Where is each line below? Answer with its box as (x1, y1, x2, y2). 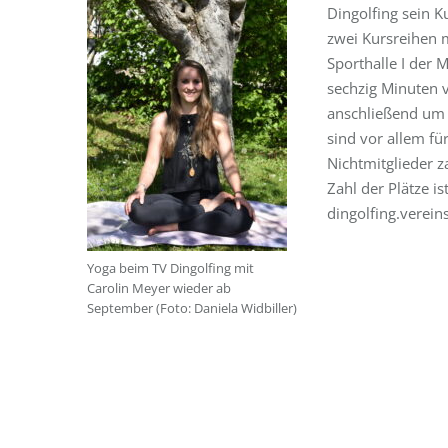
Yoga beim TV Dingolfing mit (87, 259, 254, 277)
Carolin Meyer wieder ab (87, 279, 231, 297)
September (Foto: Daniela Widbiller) (87, 299, 297, 317)
